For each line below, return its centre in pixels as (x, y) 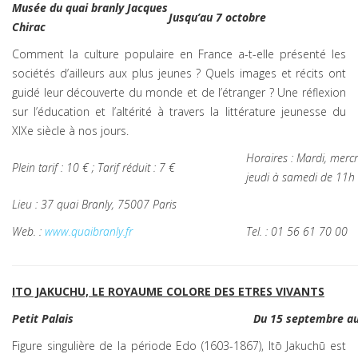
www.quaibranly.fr (89, 231)
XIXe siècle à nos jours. (74, 131)
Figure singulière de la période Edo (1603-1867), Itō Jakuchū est (179, 346)
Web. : (28, 231)
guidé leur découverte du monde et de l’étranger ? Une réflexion (179, 92)
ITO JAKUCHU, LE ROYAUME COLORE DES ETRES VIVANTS (168, 291)
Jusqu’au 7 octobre (217, 17)
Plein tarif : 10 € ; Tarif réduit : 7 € (93, 167)
